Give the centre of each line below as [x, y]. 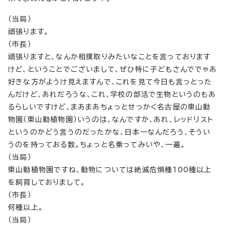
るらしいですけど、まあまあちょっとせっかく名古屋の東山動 [109, 107]
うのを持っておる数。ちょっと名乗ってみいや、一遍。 [97, 145]
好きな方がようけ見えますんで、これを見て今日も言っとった [110, 82]
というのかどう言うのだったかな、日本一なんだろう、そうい [109, 132]
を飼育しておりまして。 [47, 182]
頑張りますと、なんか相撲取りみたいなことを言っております [109, 57]
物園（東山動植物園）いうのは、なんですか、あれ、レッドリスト [111, 120]
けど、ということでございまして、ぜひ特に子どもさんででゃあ [113, 69]
